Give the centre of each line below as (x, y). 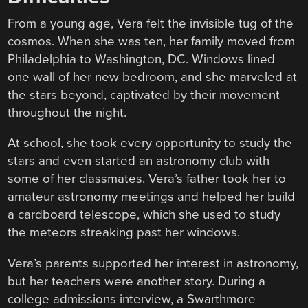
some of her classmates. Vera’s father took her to (147, 179)
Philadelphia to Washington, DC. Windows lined (142, 59)
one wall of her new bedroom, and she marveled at (153, 77)
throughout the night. (67, 112)
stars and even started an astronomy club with (139, 161)
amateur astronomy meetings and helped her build (152, 197)
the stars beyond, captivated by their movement (144, 95)
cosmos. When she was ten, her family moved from (152, 41)
